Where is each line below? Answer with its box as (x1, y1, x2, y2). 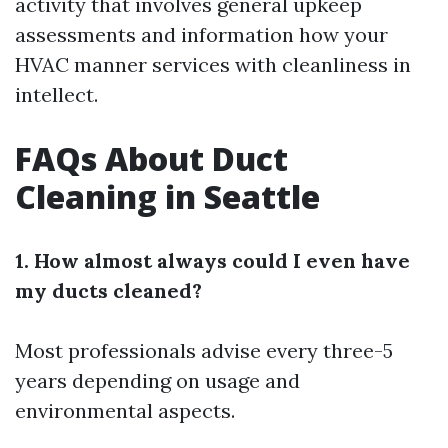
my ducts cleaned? (15, 278, 202, 304)
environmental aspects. (15, 398, 235, 424)
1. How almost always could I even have (15, 248, 410, 274)
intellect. (15, 82, 98, 108)
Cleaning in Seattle (15, 175, 320, 219)
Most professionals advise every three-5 (15, 338, 393, 364)
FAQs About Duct (15, 137, 288, 181)
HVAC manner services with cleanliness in (15, 52, 411, 78)
